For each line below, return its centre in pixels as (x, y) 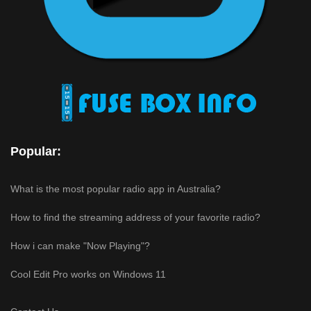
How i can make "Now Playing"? (80, 246)
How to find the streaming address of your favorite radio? (135, 218)
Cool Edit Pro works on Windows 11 (88, 275)
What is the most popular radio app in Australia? (116, 189)
